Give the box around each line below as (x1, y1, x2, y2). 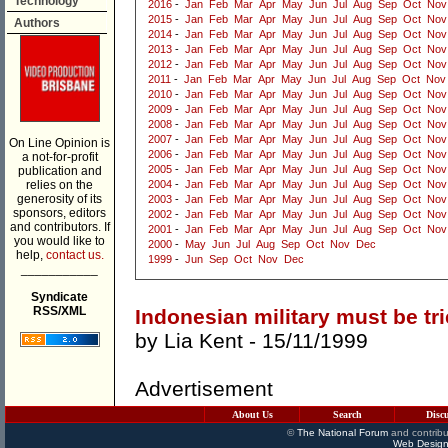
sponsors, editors (13, 206, 106, 220)
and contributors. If (9, 220, 110, 234)
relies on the (26, 178, 93, 192)
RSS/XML (33, 304, 86, 318)
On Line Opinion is (9, 136, 110, 150)
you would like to (14, 234, 105, 248)
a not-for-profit (21, 150, 98, 164)
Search (332, 409, 362, 420)
